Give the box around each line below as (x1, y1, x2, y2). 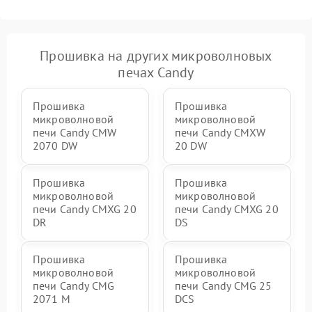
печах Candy (118, 63, 194, 81)
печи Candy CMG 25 (175, 279, 272, 292)
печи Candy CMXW (175, 125, 266, 139)
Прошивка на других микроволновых (40, 47, 272, 65)
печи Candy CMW (33, 125, 117, 139)
